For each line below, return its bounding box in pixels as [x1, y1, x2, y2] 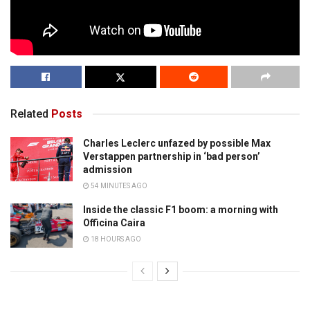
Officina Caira [83, 217, 145, 228]
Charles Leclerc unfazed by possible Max [83, 137, 271, 149]
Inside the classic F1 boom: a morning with [83, 203, 278, 215]
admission [83, 163, 132, 175]
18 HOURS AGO [89, 235, 141, 243]
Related [10, 107, 48, 120]
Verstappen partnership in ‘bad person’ [83, 150, 260, 162]
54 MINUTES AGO [89, 181, 147, 190]
